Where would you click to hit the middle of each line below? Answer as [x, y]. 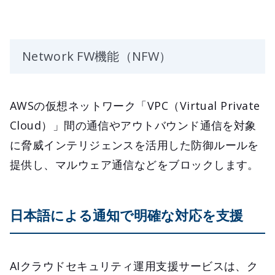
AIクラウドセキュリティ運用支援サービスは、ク [134, 266]
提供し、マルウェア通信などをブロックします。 [134, 165]
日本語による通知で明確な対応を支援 [126, 215]
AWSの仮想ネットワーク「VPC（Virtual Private [135, 106]
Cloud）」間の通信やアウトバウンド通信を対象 [133, 126]
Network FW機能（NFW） [97, 56]
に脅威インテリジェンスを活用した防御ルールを [134, 145]
